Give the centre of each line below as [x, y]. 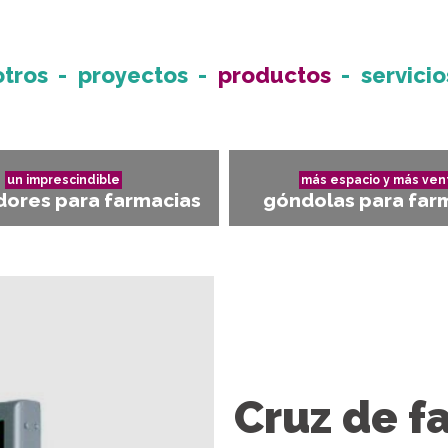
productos [275, 75]
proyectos [133, 75]
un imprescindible [63, 180]
